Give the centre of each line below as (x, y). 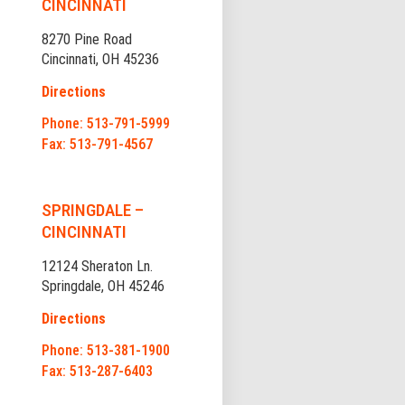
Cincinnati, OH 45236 (100, 60)
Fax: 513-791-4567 (97, 145)
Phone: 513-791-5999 (105, 124)
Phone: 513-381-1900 (105, 351)
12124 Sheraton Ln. (97, 267)
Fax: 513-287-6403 (97, 372)
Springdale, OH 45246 (103, 287)
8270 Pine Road (86, 40)
